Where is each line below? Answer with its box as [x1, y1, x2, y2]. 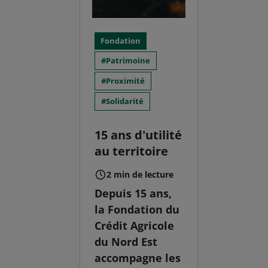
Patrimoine [106, 55, 151, 66]
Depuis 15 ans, [95, 186, 172, 201]
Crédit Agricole [95, 218, 175, 233]
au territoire [95, 143, 169, 160]
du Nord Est [95, 234, 158, 249]
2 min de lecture [106, 169, 174, 181]
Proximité [106, 75, 145, 87]
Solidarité [106, 96, 144, 107]
